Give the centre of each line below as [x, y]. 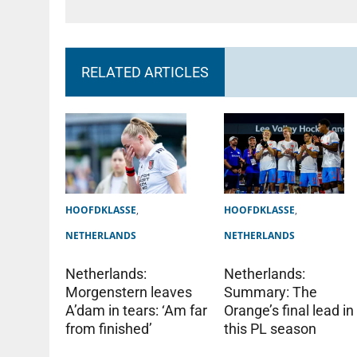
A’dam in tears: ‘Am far [136, 311]
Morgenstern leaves [129, 292]
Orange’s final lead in [289, 310]
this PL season [271, 328]
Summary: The [271, 292]
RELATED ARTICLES [145, 72]
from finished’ [109, 329]
